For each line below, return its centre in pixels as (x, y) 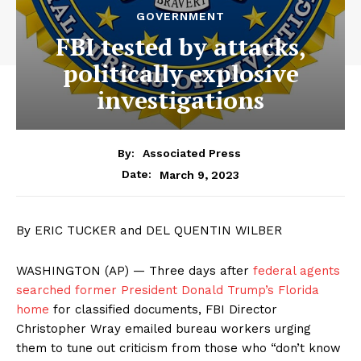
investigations (180, 100)
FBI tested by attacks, (180, 46)
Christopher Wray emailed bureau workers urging (164, 329)
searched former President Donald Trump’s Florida (168, 290)
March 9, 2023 (199, 174)
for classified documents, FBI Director (163, 310)
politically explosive (180, 73)
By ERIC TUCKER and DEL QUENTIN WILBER (149, 231)
